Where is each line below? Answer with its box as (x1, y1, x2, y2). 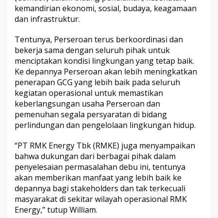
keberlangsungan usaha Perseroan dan (15, 98, 160, 109)
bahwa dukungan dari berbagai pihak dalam (15, 151, 176, 162)
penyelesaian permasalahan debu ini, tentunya (15, 162, 185, 173)
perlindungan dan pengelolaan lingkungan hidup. (15, 120, 196, 131)
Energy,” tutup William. (15, 204, 97, 216)
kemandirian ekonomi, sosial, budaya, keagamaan (15, 3, 197, 14)
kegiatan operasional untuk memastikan (15, 88, 163, 99)
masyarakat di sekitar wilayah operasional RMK (15, 194, 187, 205)
